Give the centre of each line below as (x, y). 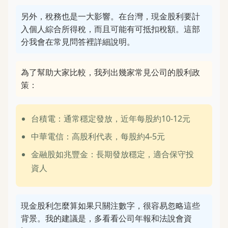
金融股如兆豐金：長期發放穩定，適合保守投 (112, 154)
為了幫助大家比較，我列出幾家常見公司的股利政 (110, 72)
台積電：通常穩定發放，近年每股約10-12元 (111, 119)
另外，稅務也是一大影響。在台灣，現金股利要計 (110, 16)
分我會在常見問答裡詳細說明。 (78, 42)
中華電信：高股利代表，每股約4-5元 (98, 136)
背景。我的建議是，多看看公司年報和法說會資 (106, 218)
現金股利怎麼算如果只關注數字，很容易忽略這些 (110, 206)
